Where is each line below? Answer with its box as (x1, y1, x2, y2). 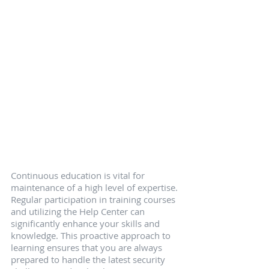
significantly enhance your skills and (11, 217, 162, 230)
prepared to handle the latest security (11, 253, 168, 266)
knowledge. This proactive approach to (11, 229, 173, 242)
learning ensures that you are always (11, 241, 165, 254)
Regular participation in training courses (11, 193, 178, 206)
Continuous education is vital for (11, 169, 147, 182)
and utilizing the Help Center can (11, 205, 147, 218)
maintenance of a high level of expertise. (11, 181, 180, 194)
